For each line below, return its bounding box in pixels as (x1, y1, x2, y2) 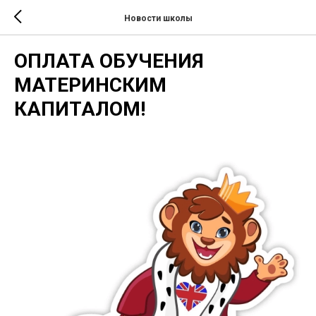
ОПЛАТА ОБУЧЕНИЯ (14, 49, 204, 73)
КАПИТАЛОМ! (14, 97, 145, 121)
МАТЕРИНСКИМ (14, 73, 166, 97)
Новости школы (123, 13, 193, 23)
